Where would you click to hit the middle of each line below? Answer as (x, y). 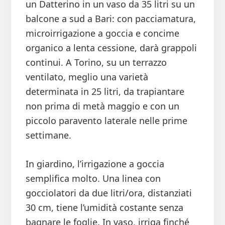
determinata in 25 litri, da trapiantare (105, 92)
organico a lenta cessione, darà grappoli (111, 48)
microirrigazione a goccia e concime (102, 33)
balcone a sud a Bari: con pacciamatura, (110, 19)
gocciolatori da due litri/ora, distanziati (108, 193)
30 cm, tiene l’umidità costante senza (104, 208)
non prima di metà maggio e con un (102, 106)
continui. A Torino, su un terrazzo (96, 63)
